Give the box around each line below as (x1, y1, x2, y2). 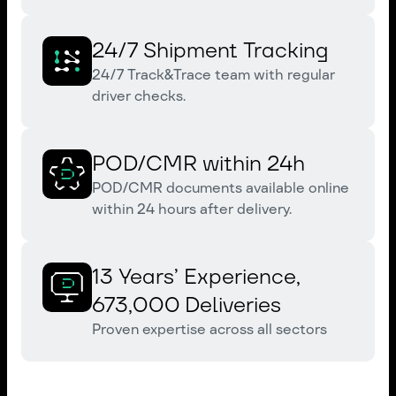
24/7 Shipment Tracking (92, 36, 328, 64)
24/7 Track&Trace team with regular (92, 65, 335, 84)
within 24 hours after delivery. (92, 200, 292, 218)
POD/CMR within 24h (92, 149, 305, 177)
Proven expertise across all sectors (92, 320, 327, 339)
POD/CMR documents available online (92, 179, 349, 197)
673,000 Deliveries (92, 291, 281, 318)
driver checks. (92, 87, 186, 105)
